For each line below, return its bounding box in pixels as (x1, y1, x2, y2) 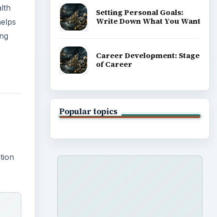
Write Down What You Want (95, 15, 201, 26)
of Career (95, 59, 132, 70)
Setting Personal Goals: (95, 7, 184, 17)
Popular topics (59, 106, 118, 117)
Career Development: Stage (95, 50, 200, 61)
